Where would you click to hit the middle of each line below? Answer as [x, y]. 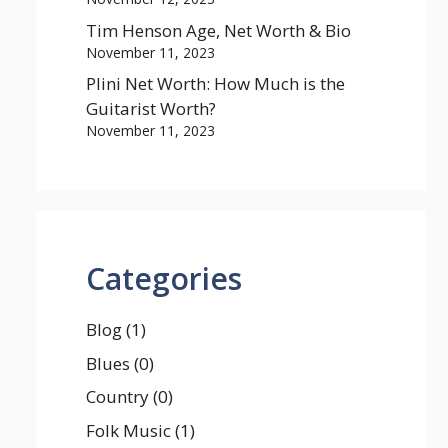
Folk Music [128, 430]
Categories [164, 278]
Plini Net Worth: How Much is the [215, 83]
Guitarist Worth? [151, 108]
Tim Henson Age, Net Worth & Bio [218, 30]
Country [117, 396]
